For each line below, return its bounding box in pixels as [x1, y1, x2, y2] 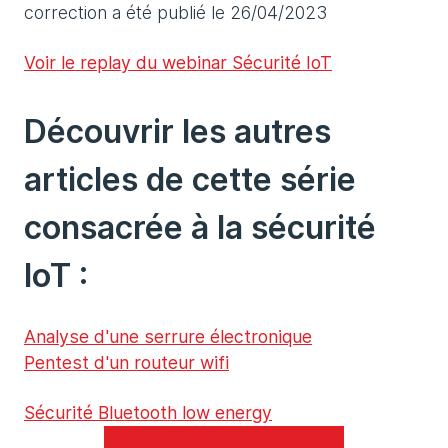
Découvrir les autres [24, 112, 331, 152]
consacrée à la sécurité [24, 208, 376, 248]
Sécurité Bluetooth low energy [24, 402, 272, 424]
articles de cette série [24, 160, 356, 200]
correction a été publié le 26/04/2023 [24, 2, 327, 24]
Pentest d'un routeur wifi [24, 352, 229, 374]
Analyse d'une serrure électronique [24, 326, 312, 348]
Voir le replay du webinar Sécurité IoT [24, 52, 332, 74]
